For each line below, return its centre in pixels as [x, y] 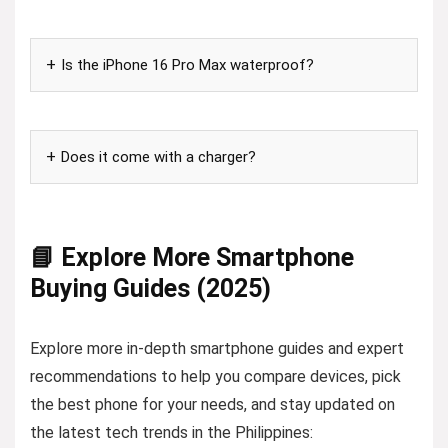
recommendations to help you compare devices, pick [215, 376]
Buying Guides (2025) [150, 288]
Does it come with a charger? [158, 157]
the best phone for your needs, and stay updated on [212, 404]
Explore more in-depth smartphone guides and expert [217, 348]
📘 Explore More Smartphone [192, 257]
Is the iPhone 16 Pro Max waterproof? [187, 65]
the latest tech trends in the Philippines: [171, 432]
